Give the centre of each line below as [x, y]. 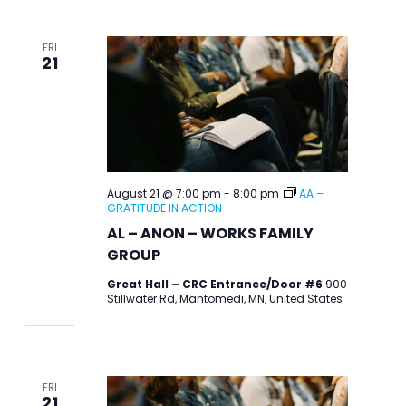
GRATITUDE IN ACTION [164, 208]
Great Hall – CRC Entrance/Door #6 [216, 284]
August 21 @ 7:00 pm [164, 193]
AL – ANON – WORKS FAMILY [210, 233]
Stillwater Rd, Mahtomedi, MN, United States [224, 298]
